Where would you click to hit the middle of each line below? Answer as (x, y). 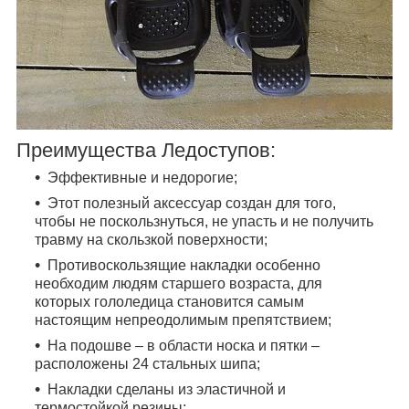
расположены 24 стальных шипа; (147, 363)
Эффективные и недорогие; (142, 177)
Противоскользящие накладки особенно (184, 265)
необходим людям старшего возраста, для (178, 283)
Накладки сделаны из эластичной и (167, 389)
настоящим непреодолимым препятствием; (183, 320)
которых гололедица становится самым (169, 301)
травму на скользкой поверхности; (151, 239)
